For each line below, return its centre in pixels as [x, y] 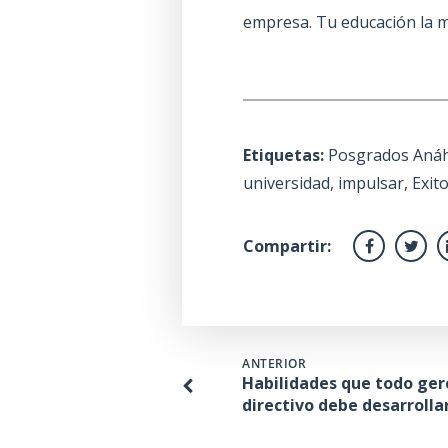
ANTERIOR [274, 364]
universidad [287, 182]
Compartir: [287, 245]
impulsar [371, 182]
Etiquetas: [284, 154]
